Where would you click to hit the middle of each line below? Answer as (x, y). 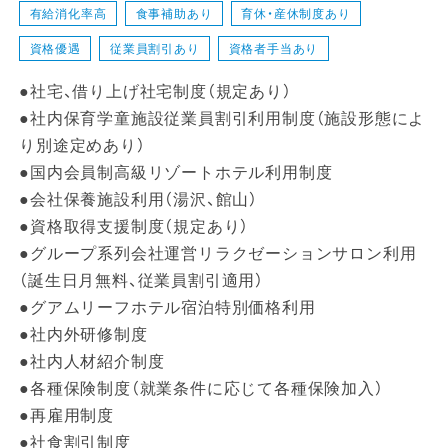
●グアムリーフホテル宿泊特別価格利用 (167, 308)
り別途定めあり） (82, 146)
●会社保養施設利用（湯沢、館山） (138, 200)
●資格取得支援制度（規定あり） (134, 227)
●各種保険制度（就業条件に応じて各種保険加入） (201, 389)
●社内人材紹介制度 (92, 362)
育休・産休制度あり (296, 13)
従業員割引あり (154, 48)
